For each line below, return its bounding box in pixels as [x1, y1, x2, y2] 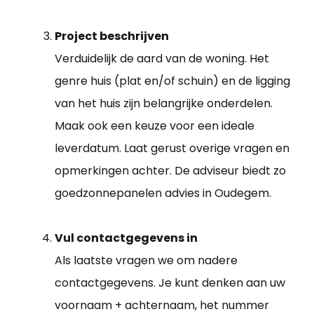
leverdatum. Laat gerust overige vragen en [55, 140, 289, 157]
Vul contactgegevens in [55, 230, 198, 247]
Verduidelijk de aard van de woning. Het [55, 50, 269, 67]
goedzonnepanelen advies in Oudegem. [55, 185, 271, 202]
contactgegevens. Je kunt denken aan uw [55, 275, 285, 292]
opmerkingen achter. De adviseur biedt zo [55, 163, 286, 179]
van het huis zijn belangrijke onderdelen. [55, 95, 273, 112]
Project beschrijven [55, 28, 169, 45]
